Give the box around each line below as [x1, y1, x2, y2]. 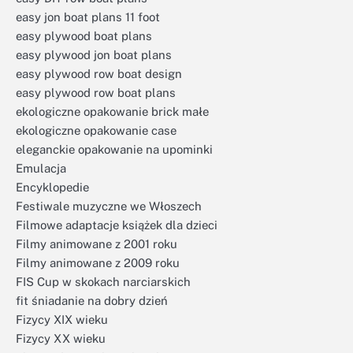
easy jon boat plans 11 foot [16, 10, 160, 24]
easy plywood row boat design [16, 67, 182, 80]
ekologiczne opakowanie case [16, 124, 176, 137]
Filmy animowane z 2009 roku [16, 256, 180, 269]
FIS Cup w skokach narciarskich [16, 275, 191, 288]
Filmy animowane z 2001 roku [16, 237, 177, 251]
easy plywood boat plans [16, 29, 152, 43]
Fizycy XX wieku [16, 332, 106, 345]
